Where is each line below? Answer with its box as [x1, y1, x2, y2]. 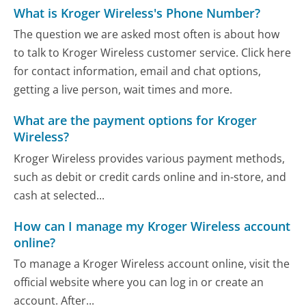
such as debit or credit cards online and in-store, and [14, 169, 287, 184]
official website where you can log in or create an [14, 275, 264, 290]
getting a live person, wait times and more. [14, 82, 233, 98]
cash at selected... [14, 187, 105, 203]
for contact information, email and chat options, [14, 64, 262, 79]
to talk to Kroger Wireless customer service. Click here [14, 45, 292, 61]
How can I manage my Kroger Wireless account [14, 218, 291, 235]
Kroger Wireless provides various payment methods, [14, 150, 286, 166]
